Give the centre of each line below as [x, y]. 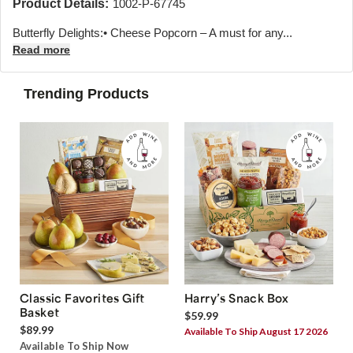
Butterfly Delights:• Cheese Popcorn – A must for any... [152, 32]
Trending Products [86, 93]
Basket [40, 312]
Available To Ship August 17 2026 [256, 332]
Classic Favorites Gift [82, 298]
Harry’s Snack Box [237, 298]
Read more [41, 49]
